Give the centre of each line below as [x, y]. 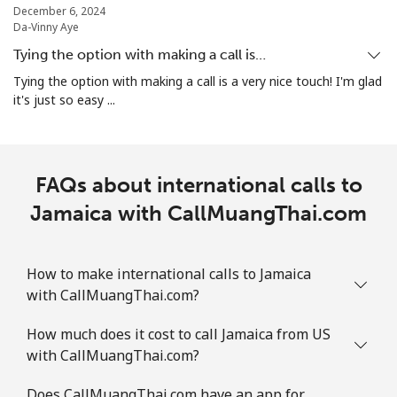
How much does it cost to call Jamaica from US [179, 334]
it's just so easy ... [64, 99]
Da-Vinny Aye [46, 27]
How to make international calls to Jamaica [169, 273]
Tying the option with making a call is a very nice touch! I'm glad [198, 81]
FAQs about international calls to [198, 184]
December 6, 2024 [59, 11]
